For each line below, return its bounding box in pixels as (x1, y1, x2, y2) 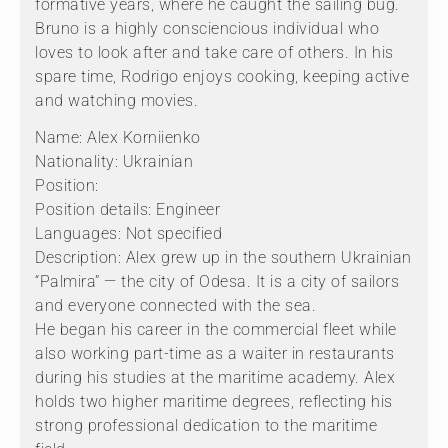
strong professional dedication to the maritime (35, 415, 377, 435)
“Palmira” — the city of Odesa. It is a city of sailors (35, 271, 399, 291)
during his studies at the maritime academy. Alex (35, 367, 395, 387)
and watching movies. (35, 90, 198, 110)
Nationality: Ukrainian (35, 151, 193, 171)
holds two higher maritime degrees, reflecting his (35, 391, 393, 411)
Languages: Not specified (35, 223, 222, 243)
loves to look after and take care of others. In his (35, 42, 394, 62)
